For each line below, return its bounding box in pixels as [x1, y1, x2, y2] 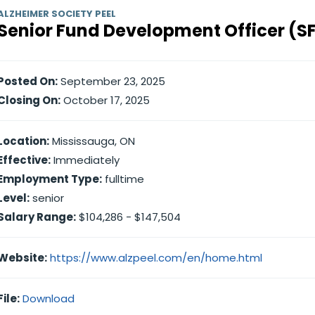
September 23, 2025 [58, 74, 165, 89]
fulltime [102, 172, 144, 186]
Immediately [51, 153, 120, 167]
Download [22, 291, 75, 306]
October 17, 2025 [60, 93, 150, 108]
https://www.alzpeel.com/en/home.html [50, 250, 262, 265]
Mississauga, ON [49, 134, 135, 148]
